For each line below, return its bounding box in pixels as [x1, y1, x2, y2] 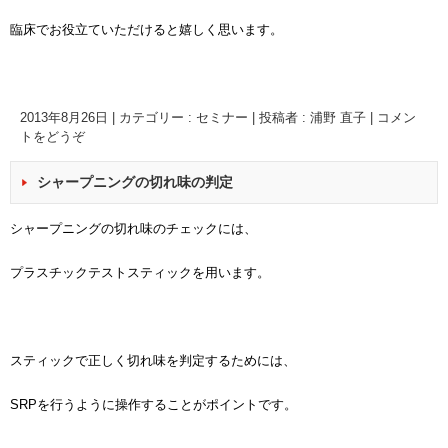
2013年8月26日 [20, 110, 108, 125]
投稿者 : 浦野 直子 [259, 110, 370, 125]
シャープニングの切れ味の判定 [37, 174, 233, 190]
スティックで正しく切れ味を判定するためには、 [10, 353, 296, 368]
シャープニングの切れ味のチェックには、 [10, 221, 257, 236]
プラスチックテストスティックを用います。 [10, 265, 270, 280]
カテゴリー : [119, 110, 196, 125]
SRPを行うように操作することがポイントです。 [10, 397, 297, 412]
